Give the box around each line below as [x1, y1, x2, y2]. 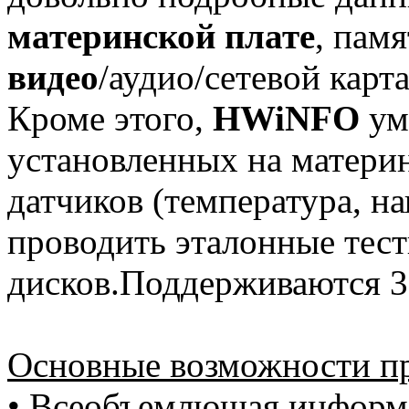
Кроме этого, [7, 99, 213, 138]
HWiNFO [213, 99, 360, 138]
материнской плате [7, 16, 315, 56]
